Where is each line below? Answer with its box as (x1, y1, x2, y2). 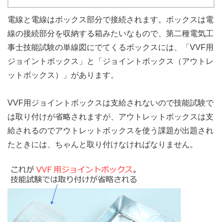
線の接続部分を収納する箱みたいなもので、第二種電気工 (7, 29, 214, 38)
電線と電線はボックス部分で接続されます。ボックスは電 (7, 15, 214, 24)
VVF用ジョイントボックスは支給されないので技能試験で (7, 98, 214, 107)
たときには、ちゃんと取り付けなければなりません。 (7, 140, 198, 149)
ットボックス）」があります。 (7, 70, 118, 79)
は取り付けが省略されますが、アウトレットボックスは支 (7, 112, 214, 121)
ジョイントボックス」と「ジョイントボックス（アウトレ (7, 56, 214, 65)
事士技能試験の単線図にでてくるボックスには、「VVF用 (7, 43, 214, 52)
